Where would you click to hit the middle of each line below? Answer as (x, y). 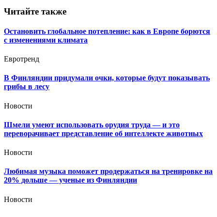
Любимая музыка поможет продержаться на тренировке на (108, 171)
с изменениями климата (46, 40)
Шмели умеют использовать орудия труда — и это (92, 124)
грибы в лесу (27, 87)
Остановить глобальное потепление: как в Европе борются (107, 31)
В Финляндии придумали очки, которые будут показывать (107, 78)
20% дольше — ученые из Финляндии (70, 180)
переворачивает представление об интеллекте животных (103, 133)
